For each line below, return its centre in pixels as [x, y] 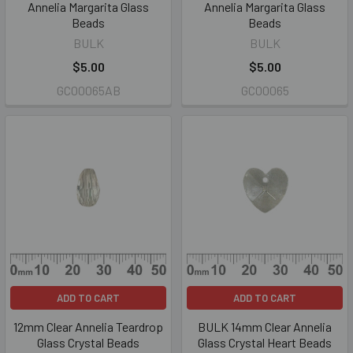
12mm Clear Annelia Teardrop [88, 327]
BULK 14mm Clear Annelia [265, 327]
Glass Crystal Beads [88, 342]
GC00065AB [88, 90]
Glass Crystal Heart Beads [265, 342]
